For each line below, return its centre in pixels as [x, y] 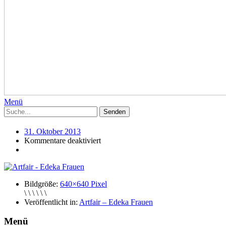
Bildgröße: [41, 184]
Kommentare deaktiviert [63, 140]
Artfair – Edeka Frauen [116, 202]
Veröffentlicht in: [51, 202]
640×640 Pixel [83, 184]
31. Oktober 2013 [52, 131]
